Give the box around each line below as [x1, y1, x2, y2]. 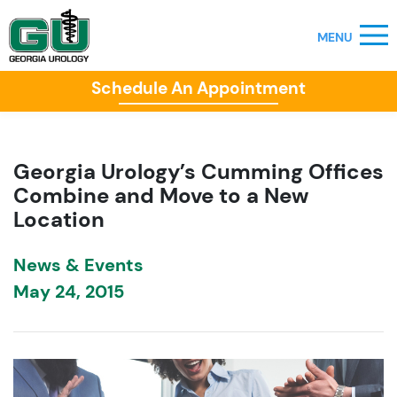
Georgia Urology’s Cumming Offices [13, 158, 384, 185]
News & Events [13, 253, 144, 276]
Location [13, 206, 105, 233]
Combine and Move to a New [13, 182, 308, 209]
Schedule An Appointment [91, 77, 306, 99]
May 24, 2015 [13, 280, 124, 303]
